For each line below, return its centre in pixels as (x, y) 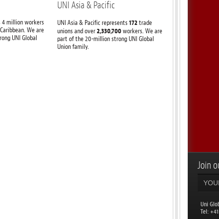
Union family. (73, 47)
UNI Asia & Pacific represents (93, 23)
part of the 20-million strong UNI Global (106, 39)
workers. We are (142, 31)
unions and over (77, 31)
